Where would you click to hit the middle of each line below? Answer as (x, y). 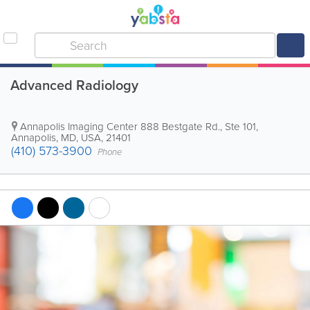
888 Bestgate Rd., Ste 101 (198, 127)
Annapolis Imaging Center (79, 127)
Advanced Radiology (74, 85)
